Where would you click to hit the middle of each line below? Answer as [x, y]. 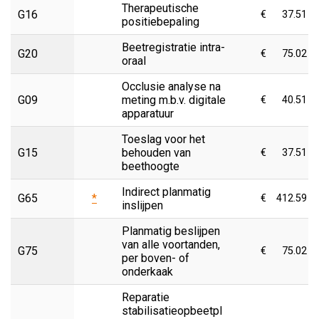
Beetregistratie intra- [173, 47]
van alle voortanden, [171, 244]
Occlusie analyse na [171, 86]
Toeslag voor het [163, 139]
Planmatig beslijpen [171, 231]
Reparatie [146, 297]
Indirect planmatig [166, 192]
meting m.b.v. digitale [174, 100]
